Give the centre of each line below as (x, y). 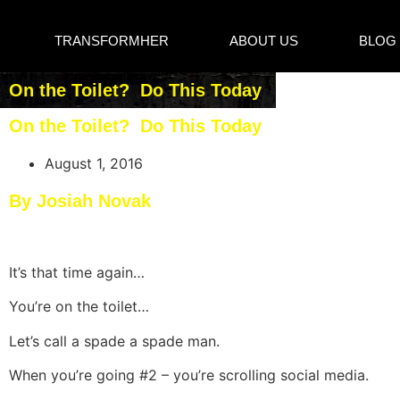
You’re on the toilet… (79, 307)
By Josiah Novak (80, 200)
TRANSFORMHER (111, 40)
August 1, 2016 (94, 163)
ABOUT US (264, 40)
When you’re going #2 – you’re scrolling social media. (189, 375)
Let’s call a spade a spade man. (114, 341)
